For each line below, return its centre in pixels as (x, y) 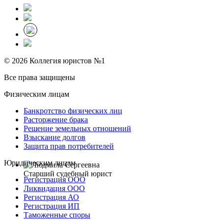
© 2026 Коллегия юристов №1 (55, 60)
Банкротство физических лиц (73, 110)
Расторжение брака (56, 119)
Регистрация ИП (52, 206)
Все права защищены (40, 77)
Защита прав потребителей (69, 146)
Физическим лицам (37, 94)
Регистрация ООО (55, 179)
